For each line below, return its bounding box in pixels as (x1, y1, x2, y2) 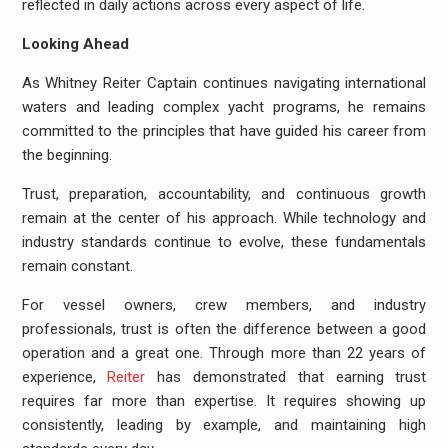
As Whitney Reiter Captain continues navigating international (21, 74, 427, 92)
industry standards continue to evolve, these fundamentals (21, 233, 427, 251)
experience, (21, 368, 108, 386)
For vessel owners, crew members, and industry (21, 296, 427, 314)
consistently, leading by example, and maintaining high (21, 416, 427, 434)
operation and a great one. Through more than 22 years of (21, 344, 427, 362)
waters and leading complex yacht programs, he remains (21, 98, 427, 116)
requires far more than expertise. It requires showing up (21, 392, 427, 410)
